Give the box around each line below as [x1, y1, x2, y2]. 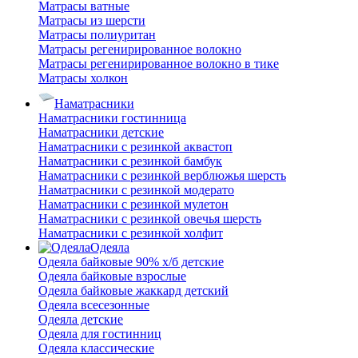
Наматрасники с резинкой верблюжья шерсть [38, 169, 286, 182]
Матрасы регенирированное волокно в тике [38, 57, 279, 70]
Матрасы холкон [38, 71, 128, 85]
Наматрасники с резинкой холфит [38, 226, 223, 240]
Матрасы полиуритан [38, 28, 156, 42]
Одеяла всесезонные [38, 298, 149, 312]
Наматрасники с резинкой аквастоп [38, 140, 233, 153]
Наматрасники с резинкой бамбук [38, 154, 222, 168]
